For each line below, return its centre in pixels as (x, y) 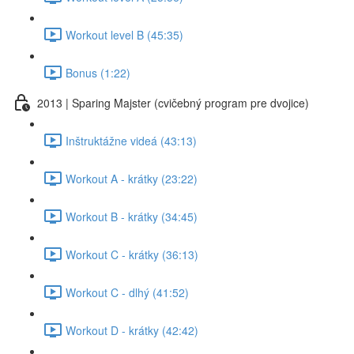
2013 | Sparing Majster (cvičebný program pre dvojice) (173, 102)
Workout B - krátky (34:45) (132, 216)
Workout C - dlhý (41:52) (127, 292)
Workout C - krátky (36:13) (132, 254)
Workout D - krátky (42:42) (132, 330)
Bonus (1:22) (98, 72)
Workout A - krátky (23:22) (132, 178)
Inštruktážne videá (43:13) (131, 140)
